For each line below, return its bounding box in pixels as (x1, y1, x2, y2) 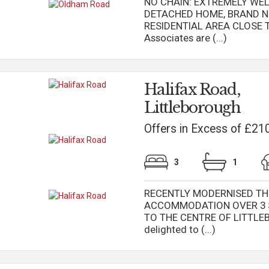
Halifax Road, (144, 80, 241, 99)
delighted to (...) (144, 223, 216, 235)
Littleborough (144, 98, 241, 117)
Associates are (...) (144, 31, 227, 44)
